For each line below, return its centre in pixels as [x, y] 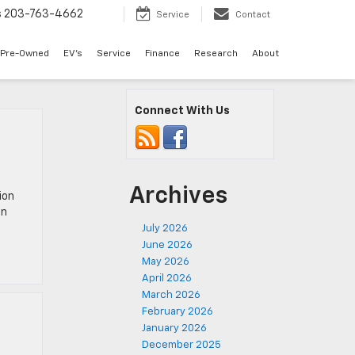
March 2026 [171, 295]
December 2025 [181, 345]
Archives [178, 197]
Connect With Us [182, 111]
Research [216, 54]
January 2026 [174, 328]
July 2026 [165, 229]
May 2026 [166, 262]
